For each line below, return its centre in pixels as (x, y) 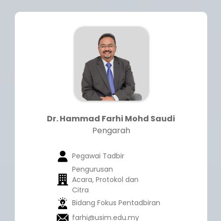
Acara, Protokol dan (105, 180)
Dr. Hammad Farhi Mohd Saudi (111, 119)
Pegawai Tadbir (98, 156)
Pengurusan (92, 169)
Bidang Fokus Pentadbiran (116, 203)
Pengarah (111, 131)
